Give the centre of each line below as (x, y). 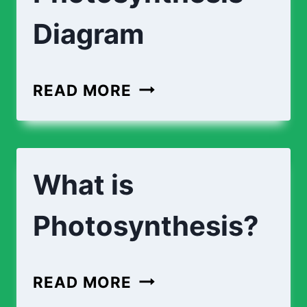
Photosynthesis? (146, 225)
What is (83, 184)
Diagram (88, 34)
